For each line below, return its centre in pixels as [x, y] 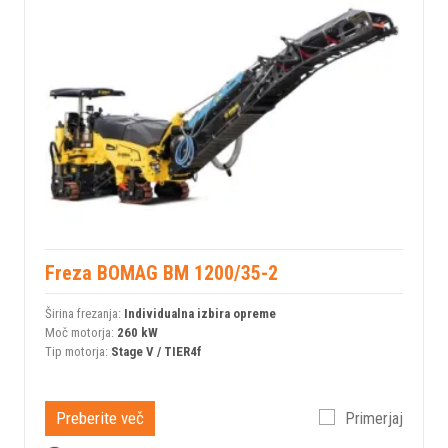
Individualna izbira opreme [200, 314]
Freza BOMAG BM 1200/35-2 [161, 273]
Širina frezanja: [84, 314]
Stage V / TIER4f [156, 352]
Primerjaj [374, 418]
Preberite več [100, 418]
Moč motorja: [81, 333]
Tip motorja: [78, 352]
